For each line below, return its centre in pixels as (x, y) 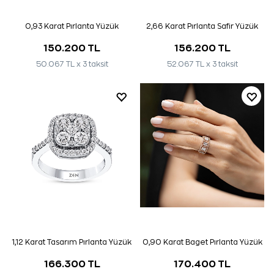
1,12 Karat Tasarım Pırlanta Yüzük (72, 242)
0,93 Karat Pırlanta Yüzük (72, 26)
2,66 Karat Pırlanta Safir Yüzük (202, 26)
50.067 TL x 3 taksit (72, 64)
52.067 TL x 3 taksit (202, 64)
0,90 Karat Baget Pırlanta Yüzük (202, 242)
